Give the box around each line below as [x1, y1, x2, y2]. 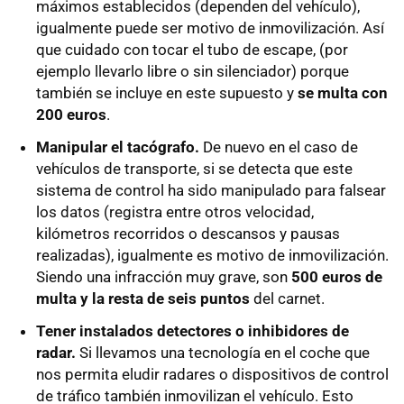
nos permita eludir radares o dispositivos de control [36, 365, 389, 384]
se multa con [298, 84, 388, 103]
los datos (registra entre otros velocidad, [36, 203, 314, 222]
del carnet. [250, 289, 325, 308]
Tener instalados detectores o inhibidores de [36, 322, 349, 341]
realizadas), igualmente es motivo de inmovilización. [36, 246, 389, 265]
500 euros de [291, 268, 382, 287]
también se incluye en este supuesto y [36, 84, 298, 103]
